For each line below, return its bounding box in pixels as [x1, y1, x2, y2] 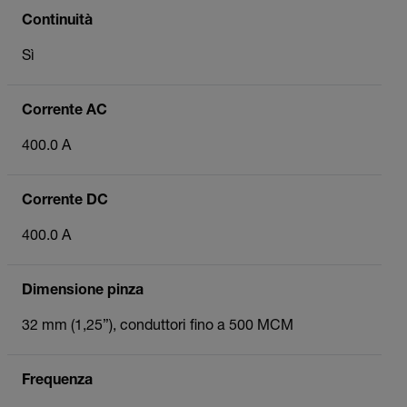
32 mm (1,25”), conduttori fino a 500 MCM [22, 319, 293, 334]
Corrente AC [22, 104, 107, 119]
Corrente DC [22, 194, 108, 209]
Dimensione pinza [22, 283, 144, 299]
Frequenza [22, 373, 93, 389]
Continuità [22, 14, 93, 29]
